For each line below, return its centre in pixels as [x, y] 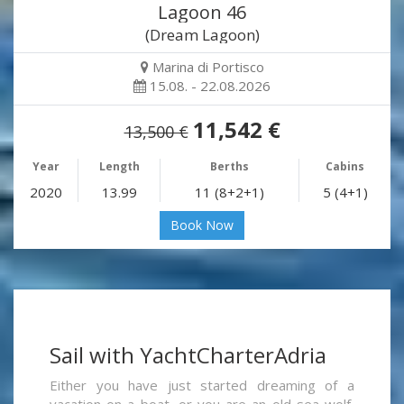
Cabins [345, 167]
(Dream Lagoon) [202, 35]
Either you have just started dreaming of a [202, 386]
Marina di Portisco [208, 67]
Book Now [202, 225]
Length [119, 167]
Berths [230, 167]
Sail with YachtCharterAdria [188, 355]
